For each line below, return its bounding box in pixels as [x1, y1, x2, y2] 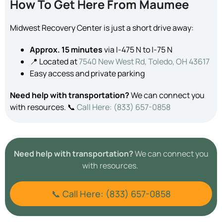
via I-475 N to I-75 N [103, 44, 172, 55]
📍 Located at [30, 55, 79, 67]
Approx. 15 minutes [30, 44, 103, 55]
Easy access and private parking [30, 67, 145, 79]
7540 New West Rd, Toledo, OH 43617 [79, 55, 210, 67]
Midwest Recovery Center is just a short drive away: [10, 22, 194, 33]
